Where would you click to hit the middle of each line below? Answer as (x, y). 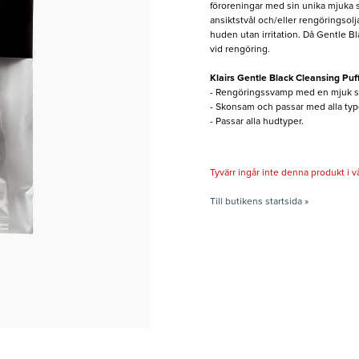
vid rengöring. (241, 50)
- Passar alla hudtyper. (256, 122)
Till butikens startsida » (259, 202)
